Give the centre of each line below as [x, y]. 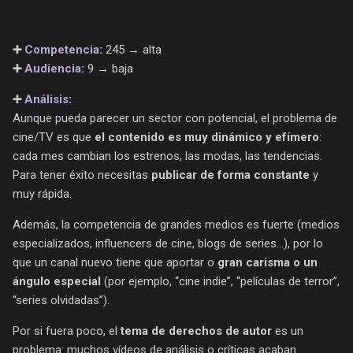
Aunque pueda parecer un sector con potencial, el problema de [175, 118]
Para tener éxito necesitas [82, 175]
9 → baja [109, 68]
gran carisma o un [268, 262]
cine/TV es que [54, 137]
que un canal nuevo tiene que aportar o [115, 262]
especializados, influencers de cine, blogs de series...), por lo [168, 243]
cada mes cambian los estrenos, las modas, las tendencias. [167, 156]
